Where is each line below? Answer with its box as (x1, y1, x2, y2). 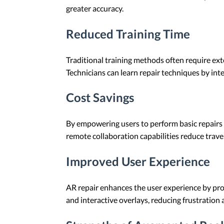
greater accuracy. (66, 3, 123, 13)
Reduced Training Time (66, 26, 190, 41)
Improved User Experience (66, 154, 210, 169)
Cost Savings (66, 90, 134, 105)
